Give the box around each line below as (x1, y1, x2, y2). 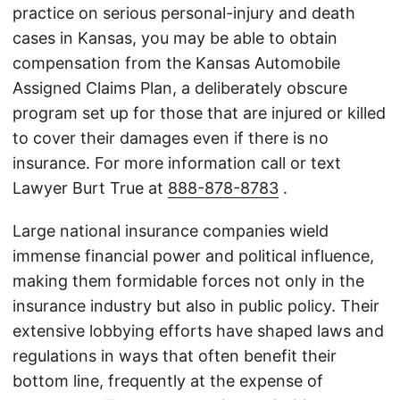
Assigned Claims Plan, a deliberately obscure (12, 79, 347, 98)
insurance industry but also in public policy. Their (12, 296, 379, 316)
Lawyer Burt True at (12, 179, 168, 198)
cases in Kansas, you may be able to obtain (12, 29, 337, 48)
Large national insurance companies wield (12, 221, 329, 241)
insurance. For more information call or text (12, 154, 341, 173)
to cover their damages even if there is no (12, 129, 329, 148)
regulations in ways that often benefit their (12, 346, 337, 366)
